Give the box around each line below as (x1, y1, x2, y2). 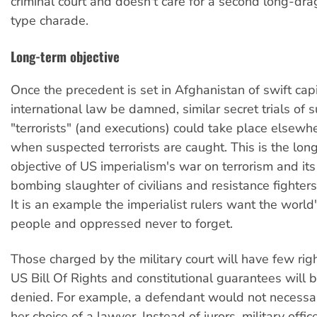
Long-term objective (11, 47, 120, 67)
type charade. (11, 11, 88, 29)
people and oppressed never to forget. (11, 215, 233, 233)
